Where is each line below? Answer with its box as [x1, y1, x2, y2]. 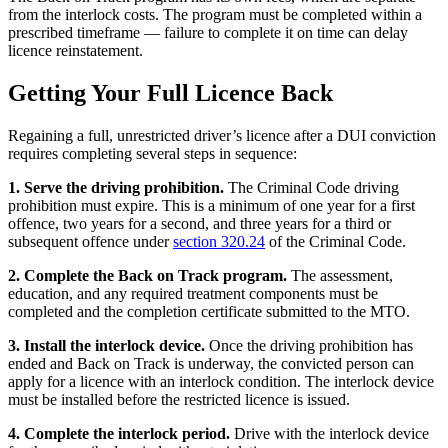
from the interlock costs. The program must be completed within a [8, 6, 422, 24]
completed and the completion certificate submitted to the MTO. [8, 302, 410, 320]
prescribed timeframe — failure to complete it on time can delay [8, 24, 408, 42]
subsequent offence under [8, 232, 169, 250]
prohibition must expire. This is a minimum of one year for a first [8, 196, 415, 214]
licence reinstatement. [8, 42, 143, 60]
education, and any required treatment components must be [8, 284, 378, 302]
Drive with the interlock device [230, 424, 429, 442]
